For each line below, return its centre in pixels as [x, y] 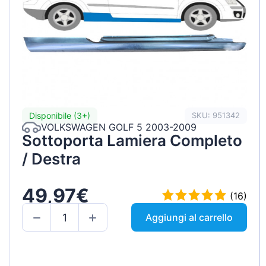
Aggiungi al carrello [189, 218]
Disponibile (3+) [60, 116]
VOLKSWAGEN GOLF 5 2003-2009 [119, 127]
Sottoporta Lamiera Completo [132, 140]
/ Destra [51, 159]
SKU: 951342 [216, 115]
